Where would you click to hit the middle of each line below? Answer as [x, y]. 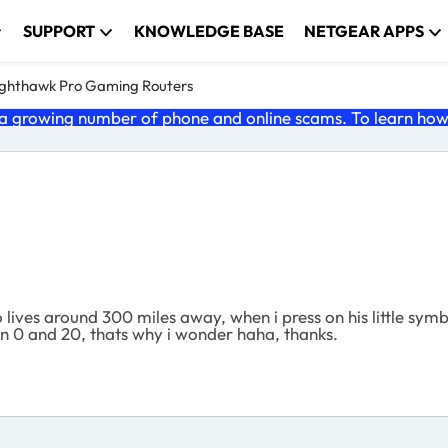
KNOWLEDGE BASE [209, 31]
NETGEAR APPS [364, 31]
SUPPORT [59, 31]
